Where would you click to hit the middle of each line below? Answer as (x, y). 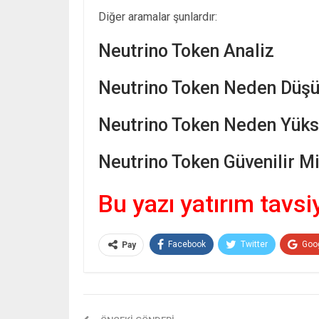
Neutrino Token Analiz (186, 51)
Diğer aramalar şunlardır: (158, 16)
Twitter (254, 244)
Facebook (187, 244)
